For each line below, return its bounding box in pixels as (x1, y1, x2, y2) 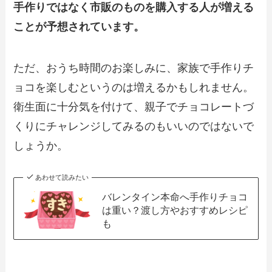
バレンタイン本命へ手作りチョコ (101, 191, 248, 203)
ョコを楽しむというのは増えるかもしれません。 (13, 81, 254, 94)
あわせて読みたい (35, 174, 89, 182)
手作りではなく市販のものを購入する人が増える (13, 1, 254, 14)
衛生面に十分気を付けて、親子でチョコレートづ (13, 101, 254, 114)
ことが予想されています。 (13, 21, 145, 33)
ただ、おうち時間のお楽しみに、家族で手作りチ (13, 62, 254, 75)
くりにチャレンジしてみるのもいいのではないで (13, 120, 254, 133)
